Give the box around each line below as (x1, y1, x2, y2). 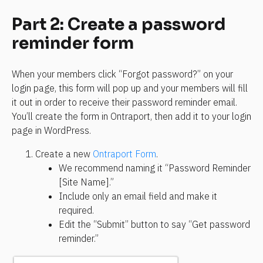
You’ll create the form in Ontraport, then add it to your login (12, 110, 251, 122)
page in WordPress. (12, 124, 91, 136)
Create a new (35, 147, 93, 160)
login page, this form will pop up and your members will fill (12, 82, 248, 94)
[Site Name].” (59, 176, 114, 188)
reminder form (12, 33, 134, 54)
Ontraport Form (93, 147, 156, 160)
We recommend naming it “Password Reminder (59, 161, 251, 174)
